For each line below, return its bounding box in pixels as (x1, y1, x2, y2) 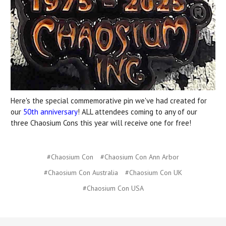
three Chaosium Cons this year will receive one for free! (11, 118, 191, 128)
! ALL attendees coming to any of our (78, 106, 197, 117)
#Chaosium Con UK (125, 168, 182, 178)
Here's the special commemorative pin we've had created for (11, 95, 207, 105)
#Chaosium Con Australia (44, 168, 118, 178)
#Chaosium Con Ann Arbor (100, 152, 179, 162)
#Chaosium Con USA (82, 184, 144, 193)
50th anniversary (23, 106, 78, 117)
